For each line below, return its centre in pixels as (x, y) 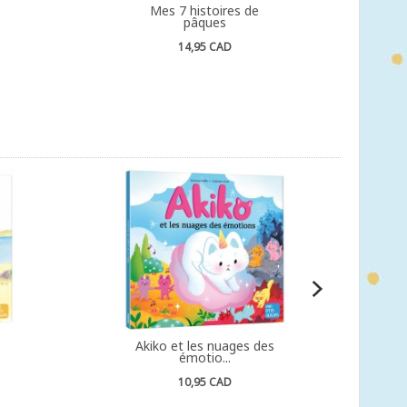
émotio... (204, 357)
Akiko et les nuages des (204, 346)
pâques (204, 22)
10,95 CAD (204, 382)
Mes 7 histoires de (205, 10)
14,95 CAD (204, 47)
